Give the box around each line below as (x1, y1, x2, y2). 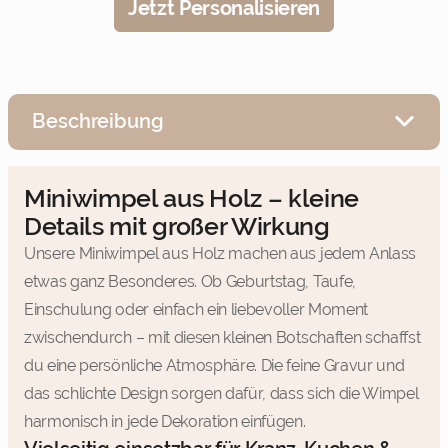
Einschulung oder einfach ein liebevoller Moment (24, 299, 368, 319)
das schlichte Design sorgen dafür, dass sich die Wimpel (24, 383, 419, 403)
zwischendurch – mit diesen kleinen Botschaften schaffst (24, 327, 421, 347)
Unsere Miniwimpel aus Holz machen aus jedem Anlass (24, 243, 416, 263)
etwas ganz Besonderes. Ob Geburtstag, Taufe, (24, 271, 356, 291)
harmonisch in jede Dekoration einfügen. (24, 411, 306, 431)
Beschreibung (32, 109, 164, 134)
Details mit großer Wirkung (24, 210, 330, 241)
